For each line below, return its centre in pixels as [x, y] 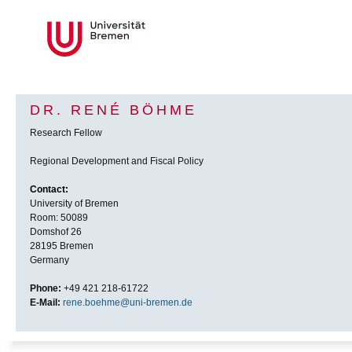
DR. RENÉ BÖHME [114, 110]
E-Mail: [45, 303]
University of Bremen [74, 204]
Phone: [46, 289]
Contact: [49, 190]
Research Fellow [66, 133]
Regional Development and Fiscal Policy [117, 161]
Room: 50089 [59, 218]
